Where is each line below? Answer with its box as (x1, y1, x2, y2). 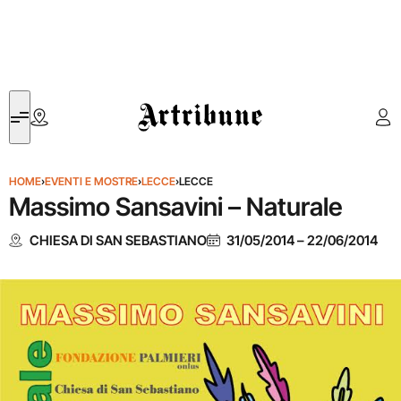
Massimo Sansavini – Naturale (9, 192, 343, 222)
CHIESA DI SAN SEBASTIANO (29, 231, 207, 249)
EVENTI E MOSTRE (45, 175, 138, 188)
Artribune (138, 92, 191, 109)
